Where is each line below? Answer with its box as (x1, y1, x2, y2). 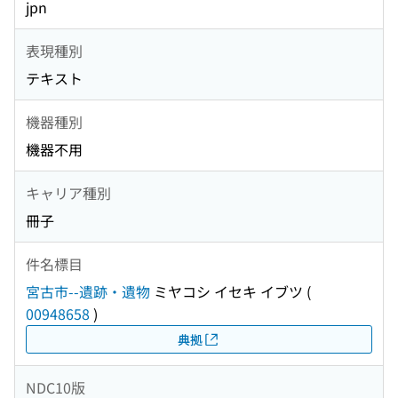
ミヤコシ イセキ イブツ (150, 281, 303, 303)
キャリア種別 (26, 181, 111, 203)
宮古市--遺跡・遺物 (26, 281, 150, 303)
